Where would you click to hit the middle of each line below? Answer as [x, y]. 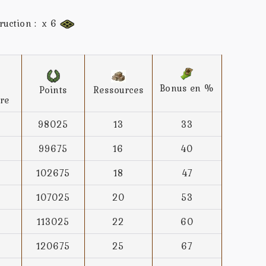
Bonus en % [187, 88]
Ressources [118, 90]
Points [53, 90]
